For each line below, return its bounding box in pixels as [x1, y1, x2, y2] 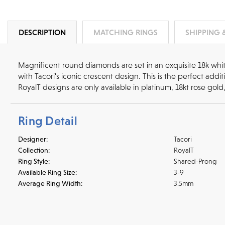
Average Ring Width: [18, 179, 82, 187]
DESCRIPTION [19, 27, 66, 37]
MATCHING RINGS [93, 27, 158, 37]
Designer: [18, 135, 48, 143]
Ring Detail [18, 114, 77, 128]
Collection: [18, 146, 50, 154]
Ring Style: [18, 157, 50, 165]
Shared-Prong [174, 157, 217, 165]
